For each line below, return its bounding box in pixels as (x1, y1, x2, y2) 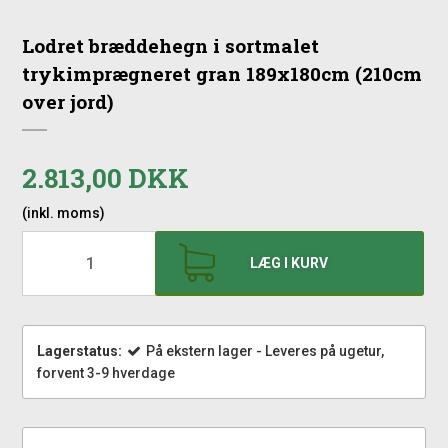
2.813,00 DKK (22, 160, 190, 196)
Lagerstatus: (37, 343, 123, 360)
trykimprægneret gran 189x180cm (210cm (22, 61, 423, 87)
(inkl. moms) (22, 205, 106, 222)
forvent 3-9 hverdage (37, 365, 176, 382)
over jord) (22, 89, 114, 115)
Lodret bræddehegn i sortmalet (22, 33, 320, 59)
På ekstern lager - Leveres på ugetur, (146, 343, 385, 360)
